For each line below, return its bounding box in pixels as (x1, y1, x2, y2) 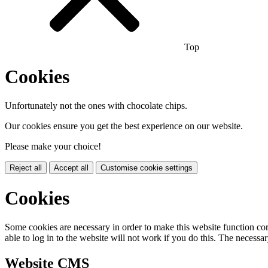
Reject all (10, 163, 42, 173)
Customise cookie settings (100, 163, 193, 173)
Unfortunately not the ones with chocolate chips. (5, 100, 187, 111)
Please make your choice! (5, 141, 101, 152)
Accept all (54, 163, 89, 173)
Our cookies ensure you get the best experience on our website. (5, 121, 243, 132)
